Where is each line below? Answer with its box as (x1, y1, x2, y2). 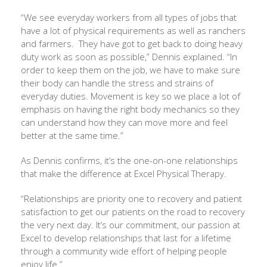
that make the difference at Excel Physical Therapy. (21, 167, 226, 180)
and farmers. (21, 38, 74, 50)
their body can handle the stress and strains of (21, 77, 213, 89)
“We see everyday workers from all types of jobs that (21, 11, 237, 24)
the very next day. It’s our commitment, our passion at (21, 219, 240, 231)
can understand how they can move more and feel (21, 116, 228, 129)
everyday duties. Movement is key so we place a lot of (21, 90, 240, 103)
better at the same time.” (21, 129, 123, 142)
